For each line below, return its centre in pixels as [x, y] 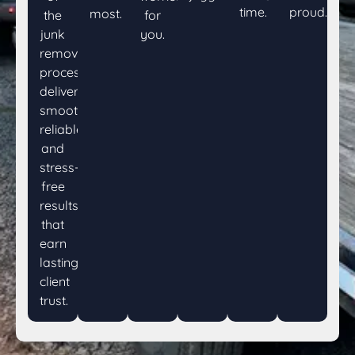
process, [64, 72]
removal [64, 53]
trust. [54, 300]
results [59, 205]
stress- [59, 167]
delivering [68, 91]
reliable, [63, 129]
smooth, [63, 110]
